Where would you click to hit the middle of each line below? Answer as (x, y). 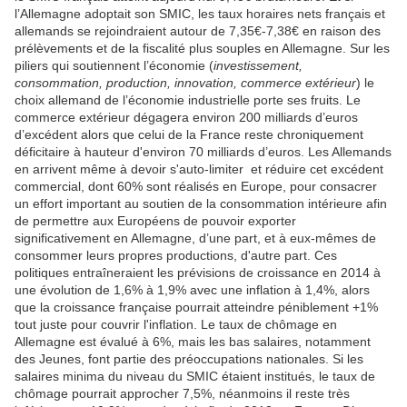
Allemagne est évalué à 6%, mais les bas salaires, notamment (193, 342)
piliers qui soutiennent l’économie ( (114, 66)
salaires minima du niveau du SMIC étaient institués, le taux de (195, 377)
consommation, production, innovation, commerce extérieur (185, 83)
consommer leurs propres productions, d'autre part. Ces (176, 256)
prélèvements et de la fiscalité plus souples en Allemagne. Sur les (202, 49)
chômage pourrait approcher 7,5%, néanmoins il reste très (182, 394)
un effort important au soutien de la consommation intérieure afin (201, 204)
